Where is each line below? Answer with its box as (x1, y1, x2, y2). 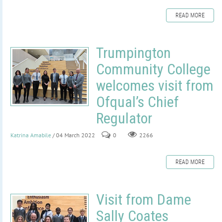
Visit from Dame (96, 190, 191, 208)
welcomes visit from (96, 76, 214, 94)
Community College (96, 60, 211, 78)
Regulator (96, 109, 152, 127)
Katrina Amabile (10, 131, 51, 139)
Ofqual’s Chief (96, 93, 179, 111)
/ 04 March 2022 (53, 131, 95, 139)
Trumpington (96, 44, 171, 61)
